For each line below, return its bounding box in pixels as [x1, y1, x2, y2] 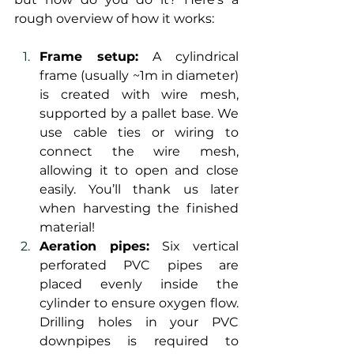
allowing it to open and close [40, 163, 239, 179]
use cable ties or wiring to [40, 125, 239, 141]
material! [40, 220, 95, 235]
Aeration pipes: [40, 239, 149, 254]
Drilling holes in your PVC [40, 314, 239, 330]
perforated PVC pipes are [40, 258, 239, 273]
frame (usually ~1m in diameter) [40, 68, 239, 84]
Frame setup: [40, 49, 138, 65]
